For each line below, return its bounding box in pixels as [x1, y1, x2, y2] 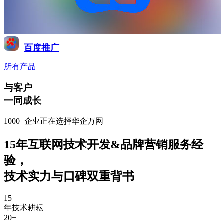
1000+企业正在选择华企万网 [4, 116, 103, 125]
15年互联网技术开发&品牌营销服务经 [4, 138, 203, 151]
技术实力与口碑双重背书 [4, 169, 134, 183]
